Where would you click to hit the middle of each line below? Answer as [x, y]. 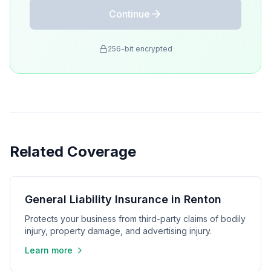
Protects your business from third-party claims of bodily [135, 219]
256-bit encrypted [140, 49]
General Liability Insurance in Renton [123, 199]
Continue [129, 14]
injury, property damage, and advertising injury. [118, 231]
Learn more [49, 250]
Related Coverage [73, 152]
